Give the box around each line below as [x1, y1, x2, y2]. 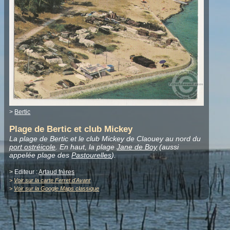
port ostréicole [9, 143, 56, 151]
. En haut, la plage [55, 143, 117, 151]
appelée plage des [9, 151, 72, 160]
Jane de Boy [117, 143, 158, 151]
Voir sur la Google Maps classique [14, 185, 100, 192]
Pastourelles [71, 151, 112, 160]
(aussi [157, 143, 179, 151]
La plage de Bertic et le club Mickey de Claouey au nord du [9, 135, 201, 143]
